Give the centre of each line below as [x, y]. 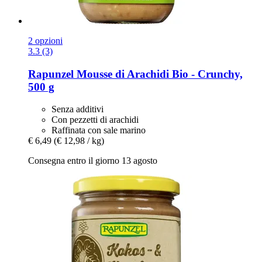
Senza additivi [77, 109]
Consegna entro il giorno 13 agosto [93, 161]
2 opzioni [45, 40]
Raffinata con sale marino [99, 130]
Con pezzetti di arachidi [95, 120]
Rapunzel [51, 74]
